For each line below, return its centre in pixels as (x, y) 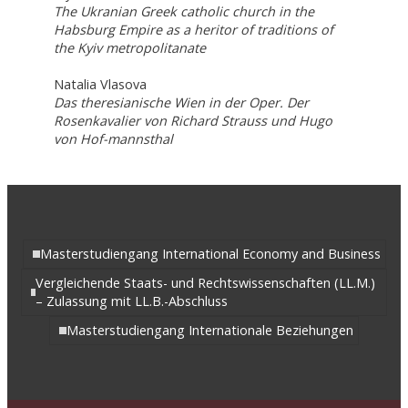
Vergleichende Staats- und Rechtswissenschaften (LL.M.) (206, 282)
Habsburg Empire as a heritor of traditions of (193, 30)
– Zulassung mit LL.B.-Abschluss (132, 301)
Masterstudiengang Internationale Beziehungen (210, 330)
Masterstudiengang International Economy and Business (210, 253)
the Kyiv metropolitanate (129, 48)
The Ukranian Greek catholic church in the (184, 12)
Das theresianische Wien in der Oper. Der (181, 103)
